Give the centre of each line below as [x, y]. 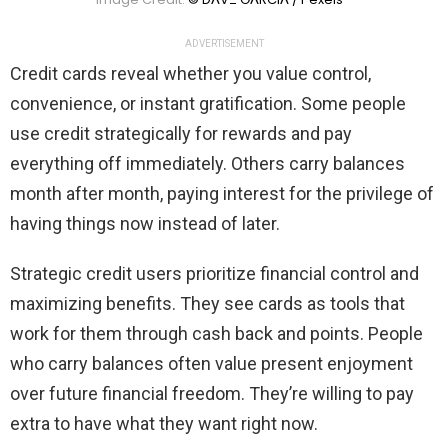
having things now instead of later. [145, 223]
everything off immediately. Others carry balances [207, 163]
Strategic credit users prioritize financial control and [214, 273]
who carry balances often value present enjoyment [211, 363]
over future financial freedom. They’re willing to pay [212, 393]
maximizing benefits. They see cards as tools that [207, 303]
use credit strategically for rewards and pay [181, 133]
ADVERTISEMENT [224, 43]
